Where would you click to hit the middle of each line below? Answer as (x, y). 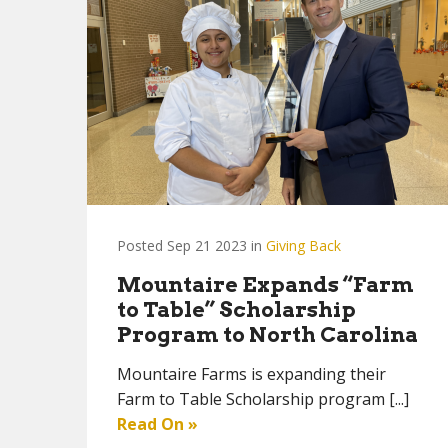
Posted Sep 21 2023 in (191, 245)
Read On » (157, 424)
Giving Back (303, 245)
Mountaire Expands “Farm (265, 284)
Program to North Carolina (267, 334)
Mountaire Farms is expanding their (251, 374)
